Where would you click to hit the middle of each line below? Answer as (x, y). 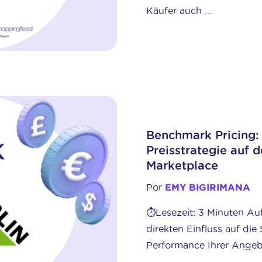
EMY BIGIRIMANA (208, 187)
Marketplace (182, 166)
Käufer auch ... (179, 10)
